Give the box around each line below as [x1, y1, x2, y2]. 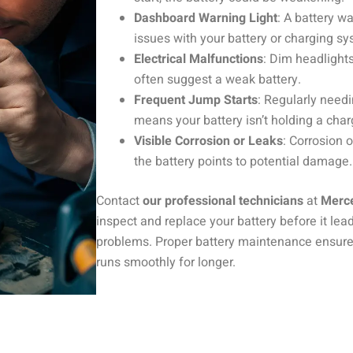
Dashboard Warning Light [134, 8, 277, 28]
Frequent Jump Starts [134, 90, 258, 110]
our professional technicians [143, 191, 303, 210]
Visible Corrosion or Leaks [134, 131, 283, 150]
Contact [96, 191, 143, 210]
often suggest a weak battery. [134, 69, 301, 89]
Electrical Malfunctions [134, 49, 263, 69]
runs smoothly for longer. [96, 252, 236, 272]
